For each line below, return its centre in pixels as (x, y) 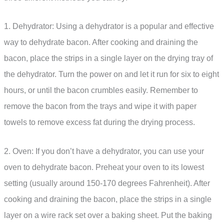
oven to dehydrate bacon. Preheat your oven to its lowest (104, 167)
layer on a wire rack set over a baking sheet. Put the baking (108, 215)
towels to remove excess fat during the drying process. (99, 122)
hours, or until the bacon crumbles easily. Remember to (101, 90)
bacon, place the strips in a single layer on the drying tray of (108, 58)
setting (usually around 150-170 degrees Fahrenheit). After (107, 183)
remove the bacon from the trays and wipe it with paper (100, 106)
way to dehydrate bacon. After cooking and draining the (101, 42)
